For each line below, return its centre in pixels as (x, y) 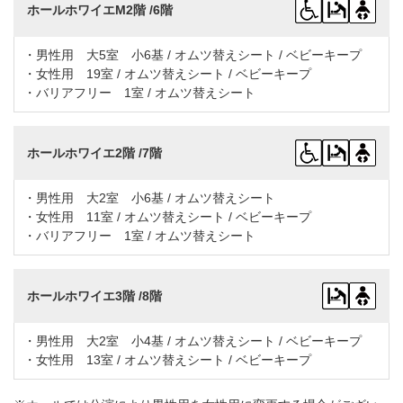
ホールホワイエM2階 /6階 (100, 9)
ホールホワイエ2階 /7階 (94, 152)
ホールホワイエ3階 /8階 (94, 296)
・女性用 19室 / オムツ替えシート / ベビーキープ (167, 74)
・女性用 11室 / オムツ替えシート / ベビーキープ (167, 217)
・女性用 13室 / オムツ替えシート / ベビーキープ (167, 360)
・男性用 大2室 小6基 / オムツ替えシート (149, 198)
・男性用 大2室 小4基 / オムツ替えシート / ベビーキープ (193, 341)
